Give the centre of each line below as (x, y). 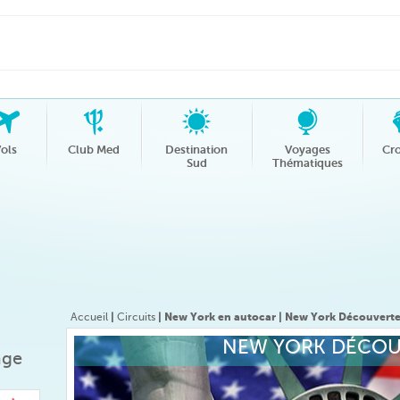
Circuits (136, 317)
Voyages (307, 150)
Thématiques (307, 163)
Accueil (89, 317)
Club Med (94, 150)
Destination (196, 150)
